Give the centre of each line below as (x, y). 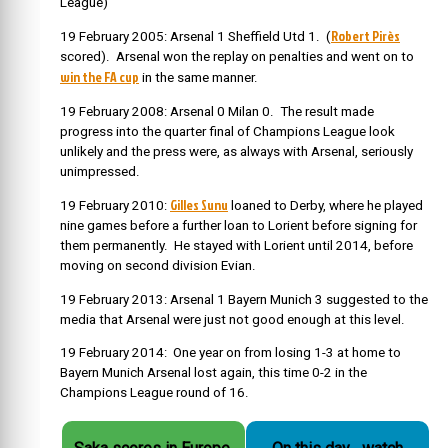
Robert (351, 36)
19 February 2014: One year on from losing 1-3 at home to (230, 353)
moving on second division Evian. (158, 266)
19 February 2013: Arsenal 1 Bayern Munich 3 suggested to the (244, 299)
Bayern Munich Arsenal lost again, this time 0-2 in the (213, 373)
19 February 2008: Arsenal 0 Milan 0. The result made (217, 111)
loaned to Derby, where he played (325, 206)
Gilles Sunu (199, 205)
